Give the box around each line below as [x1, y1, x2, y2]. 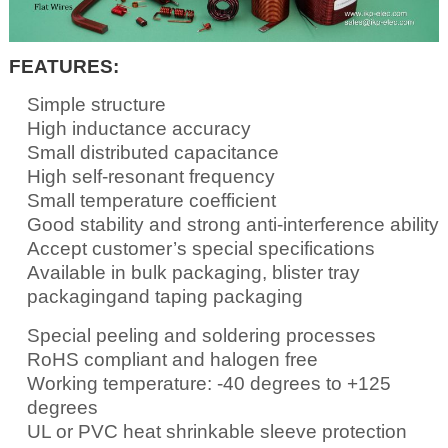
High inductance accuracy [26, 118, 251, 140]
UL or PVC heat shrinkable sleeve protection [26, 421, 407, 443]
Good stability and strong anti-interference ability [26, 214, 439, 236]
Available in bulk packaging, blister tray [26, 262, 360, 284]
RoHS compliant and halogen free [26, 349, 318, 371]
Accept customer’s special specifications [26, 238, 375, 260]
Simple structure [26, 94, 166, 116]
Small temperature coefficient [26, 190, 276, 212]
